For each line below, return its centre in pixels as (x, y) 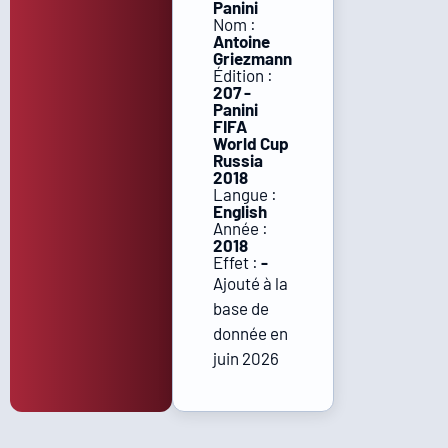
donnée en (250, 333)
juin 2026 (245, 358)
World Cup (250, 143)
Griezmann (252, 58)
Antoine (241, 41)
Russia (237, 160)
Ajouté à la (250, 283)
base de (240, 308)
